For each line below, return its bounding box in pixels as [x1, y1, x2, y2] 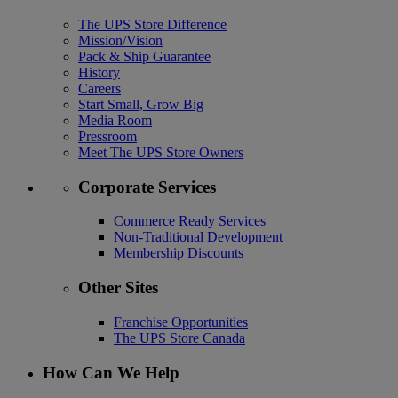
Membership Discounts [114, 245, 243, 261]
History [78, 64, 120, 80]
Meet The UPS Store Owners [78, 144, 243, 160]
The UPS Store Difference [78, 16, 227, 32]
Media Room [78, 112, 152, 128]
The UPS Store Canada [114, 330, 245, 346]
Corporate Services [78, 177, 216, 196]
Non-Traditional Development [114, 229, 283, 245]
